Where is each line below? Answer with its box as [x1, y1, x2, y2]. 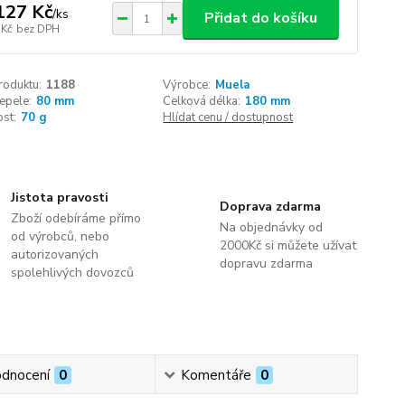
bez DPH [15, 21, 60, 36]
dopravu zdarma [219, 255, 313, 272]
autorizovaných [11, 246, 99, 263]
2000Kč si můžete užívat [219, 237, 356, 254]
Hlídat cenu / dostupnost [163, 109, 294, 126]
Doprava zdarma [219, 198, 321, 215]
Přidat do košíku [203, 8, 317, 28]
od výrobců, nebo [11, 228, 110, 245]
